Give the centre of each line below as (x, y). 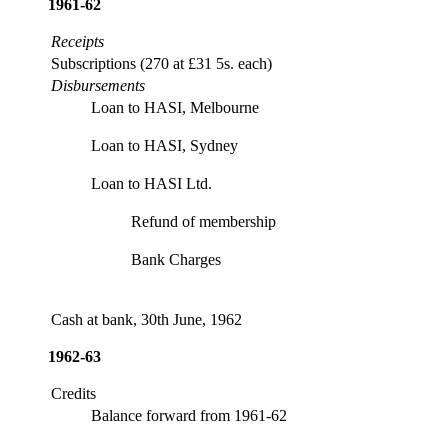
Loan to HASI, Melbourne (175, 108)
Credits (73, 394)
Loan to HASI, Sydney (164, 146)
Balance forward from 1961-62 (189, 416)
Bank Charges (176, 260)
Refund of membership (203, 222)
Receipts (77, 42)
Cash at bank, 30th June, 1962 (146, 320)
